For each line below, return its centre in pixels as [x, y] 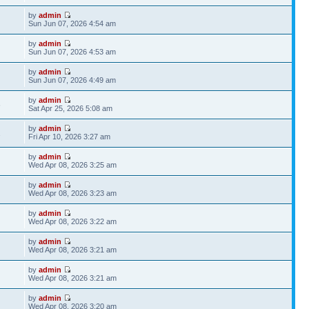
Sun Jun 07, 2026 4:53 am [72, 52]
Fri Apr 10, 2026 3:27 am [70, 137]
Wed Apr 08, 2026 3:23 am [73, 193]
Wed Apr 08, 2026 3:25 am [73, 165]
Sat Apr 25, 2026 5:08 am [71, 108]
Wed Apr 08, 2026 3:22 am [73, 221]
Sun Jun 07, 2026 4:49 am [72, 80]
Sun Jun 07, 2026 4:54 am [72, 23]
